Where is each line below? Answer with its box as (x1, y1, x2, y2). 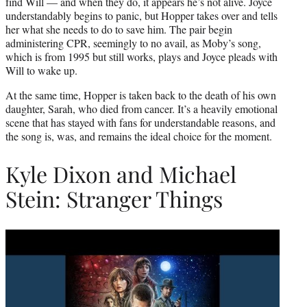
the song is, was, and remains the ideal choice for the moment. (5, 129, 272, 144)
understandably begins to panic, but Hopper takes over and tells (5, 8, 278, 23)
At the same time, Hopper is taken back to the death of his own (5, 88, 276, 103)
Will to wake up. (5, 63, 77, 78)
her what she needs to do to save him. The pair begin (5, 22, 232, 37)
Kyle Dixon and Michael (5, 159, 236, 189)
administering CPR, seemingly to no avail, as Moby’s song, (5, 36, 261, 51)
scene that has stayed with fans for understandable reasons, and (5, 115, 275, 130)
